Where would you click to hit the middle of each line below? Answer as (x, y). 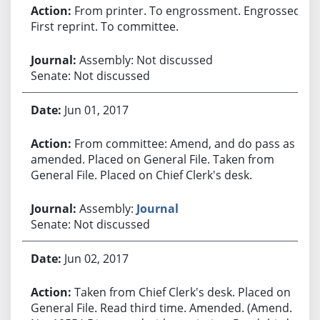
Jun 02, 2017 (96, 258)
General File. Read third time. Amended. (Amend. (161, 307)
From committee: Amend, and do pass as (184, 143)
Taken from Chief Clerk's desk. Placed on (182, 292)
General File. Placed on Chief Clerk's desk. (141, 175)
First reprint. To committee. (104, 26)
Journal (157, 208)
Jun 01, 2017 (96, 110)
